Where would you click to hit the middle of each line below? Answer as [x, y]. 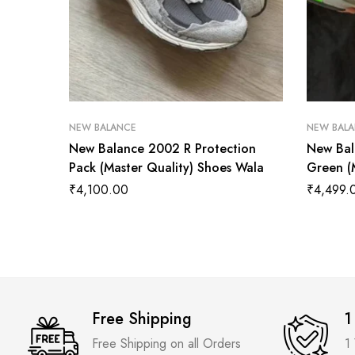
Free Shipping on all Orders [166, 344]
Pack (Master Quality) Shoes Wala [166, 168]
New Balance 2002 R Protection [162, 149]
